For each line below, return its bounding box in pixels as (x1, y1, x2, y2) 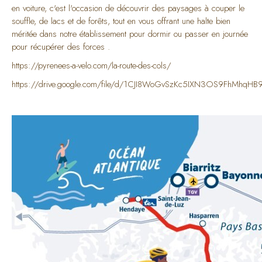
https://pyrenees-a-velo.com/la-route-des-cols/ (12, 59, 171, 72)
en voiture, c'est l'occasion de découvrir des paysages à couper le (12, 2, 244, 15)
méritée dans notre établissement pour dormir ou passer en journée (12, 27, 248, 40)
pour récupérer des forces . (12, 40, 110, 53)
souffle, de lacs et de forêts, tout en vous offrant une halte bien (12, 15, 230, 27)
